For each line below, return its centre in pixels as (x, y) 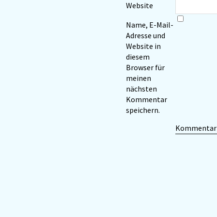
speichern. (143, 110)
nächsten (141, 89)
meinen (139, 78)
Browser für (145, 68)
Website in (143, 46)
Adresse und (146, 36)
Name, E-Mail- (150, 25)
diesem (138, 57)
